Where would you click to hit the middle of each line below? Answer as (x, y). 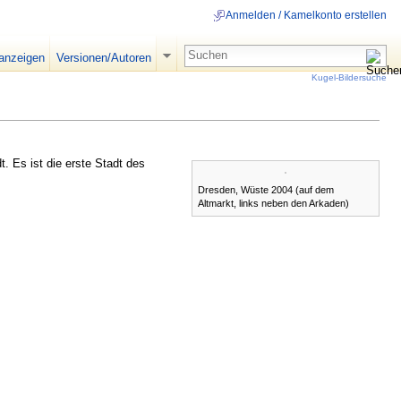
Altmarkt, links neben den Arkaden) (273, 203)
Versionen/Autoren (103, 58)
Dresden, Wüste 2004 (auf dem (266, 189)
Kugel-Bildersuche (349, 77)
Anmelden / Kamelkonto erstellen (306, 16)
